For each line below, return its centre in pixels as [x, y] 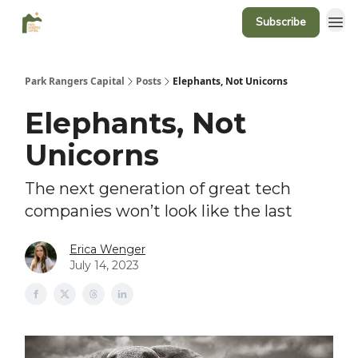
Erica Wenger [107, 249]
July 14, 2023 [104, 265]
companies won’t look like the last [159, 211]
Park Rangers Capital [75, 81]
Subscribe [281, 22]
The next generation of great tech [158, 189]
